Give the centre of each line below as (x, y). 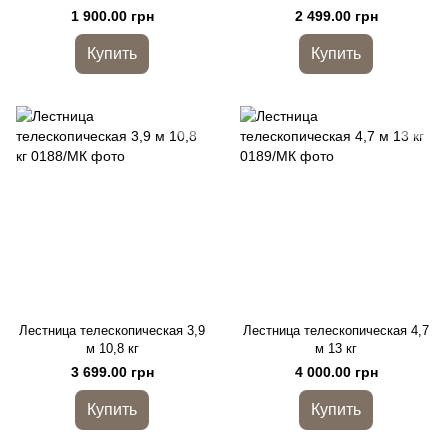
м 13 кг (336, 348)
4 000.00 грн (336, 372)
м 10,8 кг (112, 348)
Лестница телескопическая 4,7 (336, 330)
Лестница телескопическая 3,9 (112, 330)
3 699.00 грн (112, 372)
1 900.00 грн (112, 16)
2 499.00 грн (336, 16)
